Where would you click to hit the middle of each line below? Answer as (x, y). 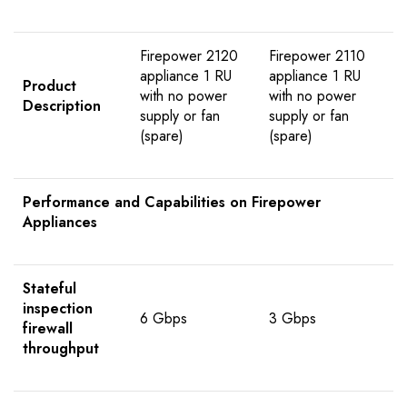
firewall (48, 329)
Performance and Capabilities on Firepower (172, 203)
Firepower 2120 (189, 56)
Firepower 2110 (317, 56)
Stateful (50, 289)
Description (62, 106)
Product (50, 86)
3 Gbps (293, 319)
